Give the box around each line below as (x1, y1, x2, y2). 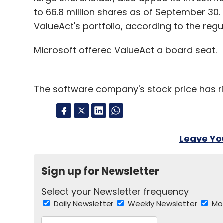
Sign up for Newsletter (41, 164, 159, 178)
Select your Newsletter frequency (41, 185, 189, 198)
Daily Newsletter (53, 198, 115, 209)
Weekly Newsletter (127, 198, 199, 209)
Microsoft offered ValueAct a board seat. (33, 44, 217, 56)
